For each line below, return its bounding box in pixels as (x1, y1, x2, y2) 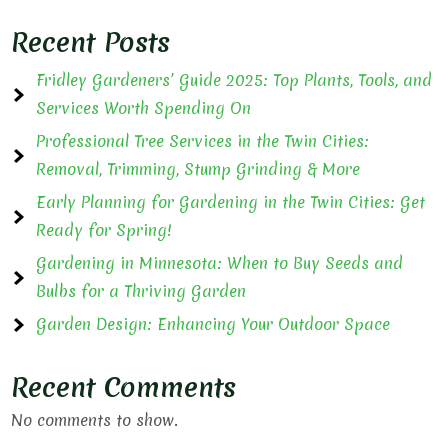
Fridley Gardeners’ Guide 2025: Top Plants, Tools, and (36, 69, 433, 91)
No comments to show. (11, 409, 179, 431)
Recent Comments (11, 368, 237, 406)
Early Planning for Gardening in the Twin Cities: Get (36, 191, 426, 213)
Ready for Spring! (36, 219, 173, 241)
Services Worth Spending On (36, 97, 252, 119)
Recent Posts (11, 23, 171, 61)
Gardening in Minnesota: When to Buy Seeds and (36, 252, 404, 274)
